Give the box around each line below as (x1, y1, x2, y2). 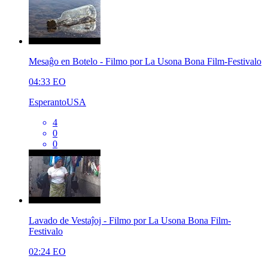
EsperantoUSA (29, 96, 86, 107)
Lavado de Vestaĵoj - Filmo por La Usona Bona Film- (29, 215, 231, 226)
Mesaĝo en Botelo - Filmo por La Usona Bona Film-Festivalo (29, 56, 261, 66)
